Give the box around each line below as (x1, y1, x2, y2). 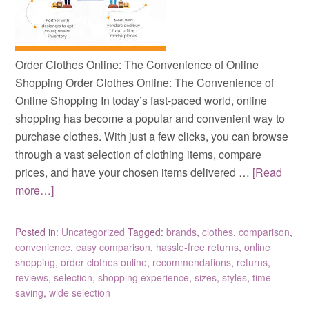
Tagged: (128, 224, 167, 239)
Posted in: (15, 224, 62, 239)
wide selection (49, 285, 111, 299)
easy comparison (76, 239, 151, 254)
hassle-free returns (156, 239, 239, 254)
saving (15, 285, 44, 299)
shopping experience (98, 270, 190, 284)
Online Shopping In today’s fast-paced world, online (15, 92, 268, 108)
